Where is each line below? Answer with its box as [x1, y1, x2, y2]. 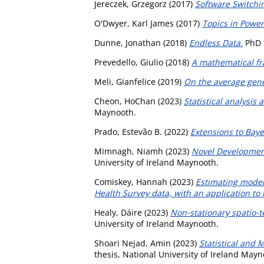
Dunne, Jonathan [94, 37, 161, 48]
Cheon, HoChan [94, 95, 156, 107]
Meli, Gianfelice [94, 75, 156, 87]
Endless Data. [189, 37, 243, 48]
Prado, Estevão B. [94, 126, 162, 137]
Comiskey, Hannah [94, 176, 167, 187]
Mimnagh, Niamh [94, 145, 163, 157]
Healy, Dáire [94, 206, 142, 218]
